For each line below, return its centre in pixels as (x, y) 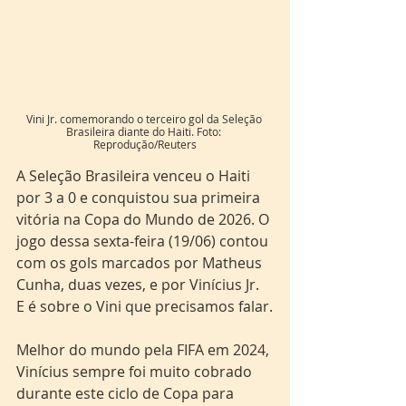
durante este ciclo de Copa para (127, 393)
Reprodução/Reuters (145, 144)
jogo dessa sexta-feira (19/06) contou (144, 241)
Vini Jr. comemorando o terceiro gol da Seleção (145, 119)
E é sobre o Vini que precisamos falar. (145, 306)
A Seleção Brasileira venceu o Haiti (135, 176)
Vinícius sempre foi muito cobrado (136, 372)
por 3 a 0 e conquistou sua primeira (140, 198)
